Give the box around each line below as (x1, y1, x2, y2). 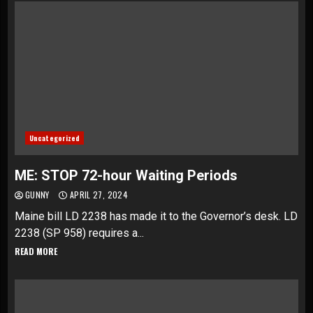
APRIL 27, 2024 (67, 189, 128, 201)
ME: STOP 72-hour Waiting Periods (15, 167, 238, 184)
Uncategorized (29, 133, 80, 143)
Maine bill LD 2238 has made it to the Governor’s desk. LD (15, 210, 298, 223)
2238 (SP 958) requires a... (15, 226, 144, 240)
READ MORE (15, 245, 57, 257)
